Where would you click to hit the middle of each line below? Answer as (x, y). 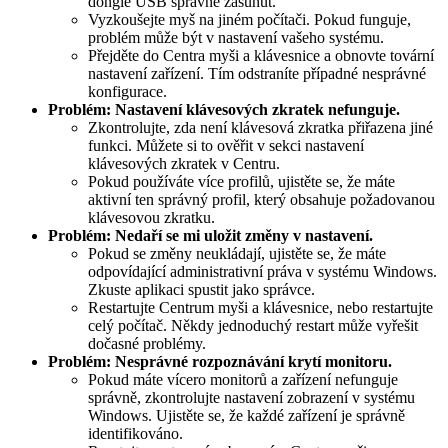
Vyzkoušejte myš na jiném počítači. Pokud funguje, (249, 20)
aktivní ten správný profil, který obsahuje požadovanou (261, 200)
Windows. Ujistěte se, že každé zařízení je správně (246, 416)
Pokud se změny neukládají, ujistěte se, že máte (237, 254)
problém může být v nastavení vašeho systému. (236, 38)
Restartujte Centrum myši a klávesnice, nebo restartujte (260, 308)
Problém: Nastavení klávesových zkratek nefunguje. (224, 110)
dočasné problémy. (147, 344)
